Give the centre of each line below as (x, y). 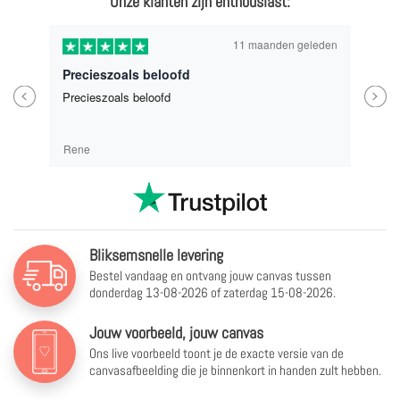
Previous (42, 96)
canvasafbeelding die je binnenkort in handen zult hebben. (235, 370)
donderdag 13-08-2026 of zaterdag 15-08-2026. (212, 292)
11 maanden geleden (271, 44)
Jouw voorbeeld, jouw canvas (176, 332)
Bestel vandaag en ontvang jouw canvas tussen (210, 275)
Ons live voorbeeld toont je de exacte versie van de (217, 353)
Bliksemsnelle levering (156, 255)
